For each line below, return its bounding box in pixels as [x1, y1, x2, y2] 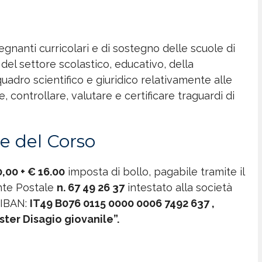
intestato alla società [125, 181, 232, 194]
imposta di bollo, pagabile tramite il [65, 165, 244, 178]
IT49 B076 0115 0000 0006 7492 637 [30, 196, 212, 209]
